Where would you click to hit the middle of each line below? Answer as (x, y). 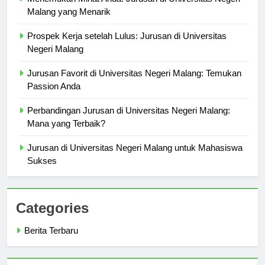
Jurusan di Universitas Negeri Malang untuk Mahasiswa (135, 159)
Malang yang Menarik (69, 22)
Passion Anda (54, 97)
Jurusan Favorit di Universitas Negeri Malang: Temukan (134, 84)
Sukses (42, 172)
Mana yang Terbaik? (66, 134)
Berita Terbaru (51, 241)
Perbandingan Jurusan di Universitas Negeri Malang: (129, 121)
